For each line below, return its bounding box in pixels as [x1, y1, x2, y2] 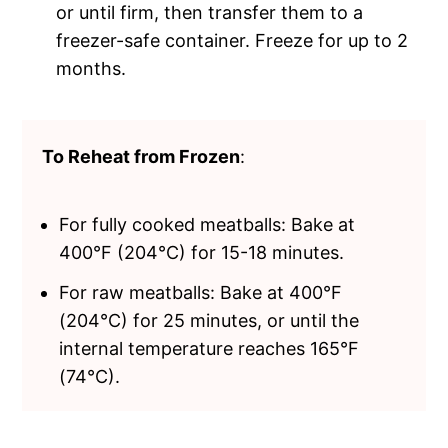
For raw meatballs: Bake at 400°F [59, 281, 343, 303]
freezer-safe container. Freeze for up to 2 [56, 29, 409, 51]
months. [56, 57, 127, 79]
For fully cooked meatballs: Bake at [59, 213, 356, 235]
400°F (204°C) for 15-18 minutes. [59, 241, 345, 263]
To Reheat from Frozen [42, 145, 241, 167]
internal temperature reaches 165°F [59, 337, 360, 359]
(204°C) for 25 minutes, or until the [59, 309, 360, 331]
